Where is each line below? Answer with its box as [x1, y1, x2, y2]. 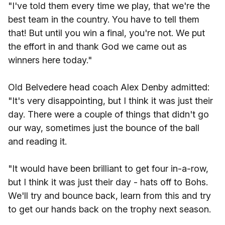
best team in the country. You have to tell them [8, 14, 199, 25]
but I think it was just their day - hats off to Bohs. [8, 177, 208, 187]
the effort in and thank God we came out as [8, 41, 187, 52]
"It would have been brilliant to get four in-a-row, [8, 163, 208, 174]
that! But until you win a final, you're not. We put [8, 28, 205, 38]
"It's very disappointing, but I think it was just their [8, 95, 213, 106]
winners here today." [8, 55, 92, 65]
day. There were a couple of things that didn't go [8, 109, 209, 120]
